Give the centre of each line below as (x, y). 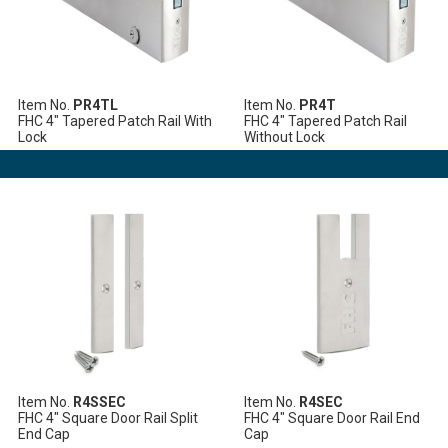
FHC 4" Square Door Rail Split (108, 417)
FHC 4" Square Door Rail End (332, 417)
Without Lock (285, 136)
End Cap (44, 433)
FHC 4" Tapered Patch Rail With (115, 120)
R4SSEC (100, 401)
